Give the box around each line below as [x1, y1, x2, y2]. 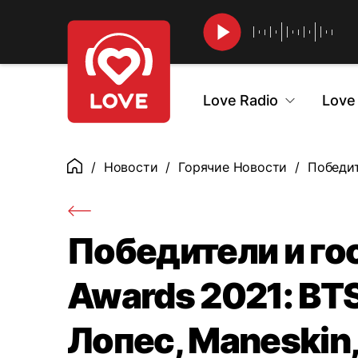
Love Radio [203, 92, 278, 109]
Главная [66, 160, 116, 176]
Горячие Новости [178, 159, 288, 175]
